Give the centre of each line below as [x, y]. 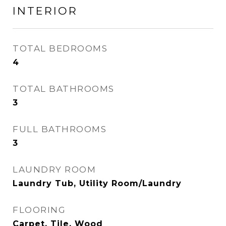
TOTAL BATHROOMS [64, 89]
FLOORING [39, 210]
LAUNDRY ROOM [54, 169]
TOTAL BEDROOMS [60, 48]
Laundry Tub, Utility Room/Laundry [97, 183]
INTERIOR [45, 11]
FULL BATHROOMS [60, 129]
